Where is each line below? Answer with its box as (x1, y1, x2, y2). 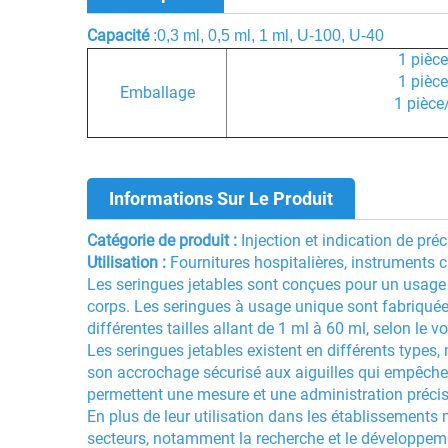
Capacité (87, 25, 153, 45)
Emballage (119, 82, 195, 102)
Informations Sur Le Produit (109, 187, 333, 209)
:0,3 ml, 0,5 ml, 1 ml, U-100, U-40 (153, 26, 384, 44)
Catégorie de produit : (87, 230, 241, 250)
